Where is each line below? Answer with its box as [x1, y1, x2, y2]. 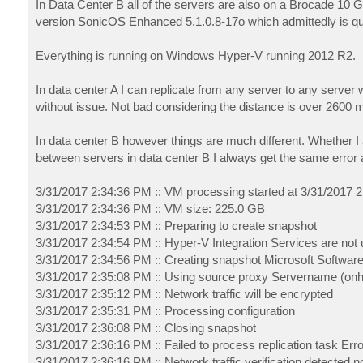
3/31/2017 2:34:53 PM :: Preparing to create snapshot [35, 218, 317, 233]
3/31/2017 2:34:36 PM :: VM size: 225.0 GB [35, 201, 265, 216]
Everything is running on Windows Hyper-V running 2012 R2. [35, 48, 356, 62]
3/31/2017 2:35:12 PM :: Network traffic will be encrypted [35, 286, 333, 301]
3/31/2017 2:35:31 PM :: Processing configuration [35, 303, 295, 318]
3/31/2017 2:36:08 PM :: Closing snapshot [35, 320, 256, 335]
